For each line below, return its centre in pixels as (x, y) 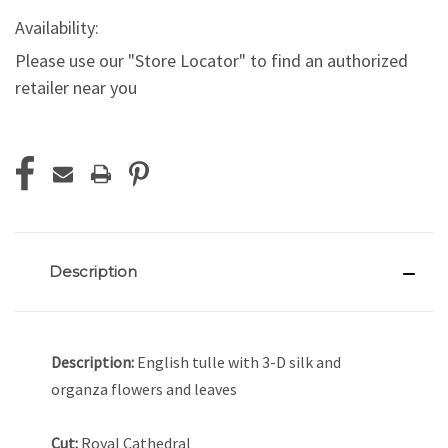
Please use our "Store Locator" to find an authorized (211, 60)
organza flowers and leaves (145, 389)
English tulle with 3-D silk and (239, 362)
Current (41, 151)
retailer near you (76, 87)
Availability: (57, 27)
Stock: (36, 172)
